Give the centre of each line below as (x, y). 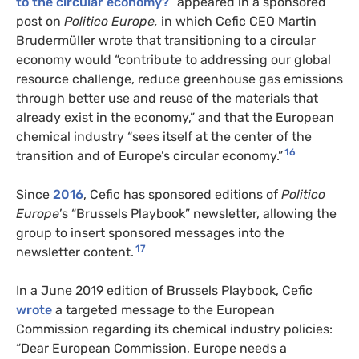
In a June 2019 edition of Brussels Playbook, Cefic (164, 290)
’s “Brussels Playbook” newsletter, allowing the (198, 213)
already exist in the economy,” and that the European (175, 117)
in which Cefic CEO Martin (239, 21)
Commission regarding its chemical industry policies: (174, 329)
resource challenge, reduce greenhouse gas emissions (179, 79)
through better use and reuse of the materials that (167, 98)
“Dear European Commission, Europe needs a (151, 348)
